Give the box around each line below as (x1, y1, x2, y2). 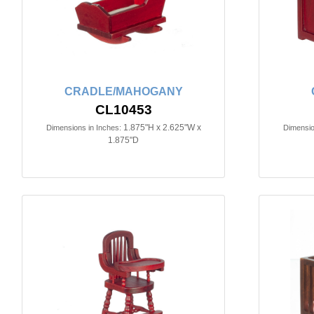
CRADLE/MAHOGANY (64, 86, 183, 98)
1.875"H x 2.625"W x (123, 123, 201, 133)
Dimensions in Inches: (46, 123, 121, 132)
